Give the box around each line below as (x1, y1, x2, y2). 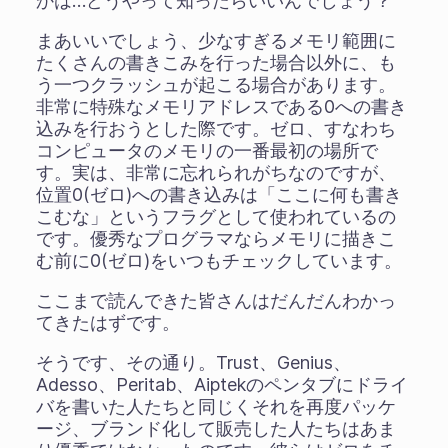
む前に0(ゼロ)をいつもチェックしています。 (35, 249, 402, 271)
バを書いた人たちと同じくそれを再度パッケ (35, 395, 396, 417)
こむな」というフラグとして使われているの (35, 205, 396, 227)
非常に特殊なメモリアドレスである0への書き (35, 95, 407, 117)
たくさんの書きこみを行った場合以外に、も (35, 51, 396, 73)
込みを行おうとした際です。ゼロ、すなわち (35, 117, 396, 139)
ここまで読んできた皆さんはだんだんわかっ (35, 289, 396, 311)
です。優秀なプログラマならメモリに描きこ (35, 227, 396, 249)
